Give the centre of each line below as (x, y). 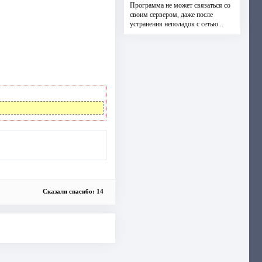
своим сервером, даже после (171, 15)
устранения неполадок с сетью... (176, 24)
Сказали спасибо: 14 (73, 192)
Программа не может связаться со (180, 5)
